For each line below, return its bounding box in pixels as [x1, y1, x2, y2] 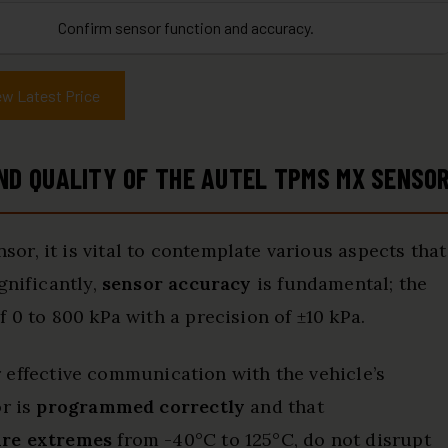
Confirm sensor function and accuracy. [58, 18, 314, 37]
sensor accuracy [101, 272, 252, 295]
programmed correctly [36, 395, 246, 418]
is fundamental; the [251, 272, 428, 295]
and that [245, 395, 324, 418]
